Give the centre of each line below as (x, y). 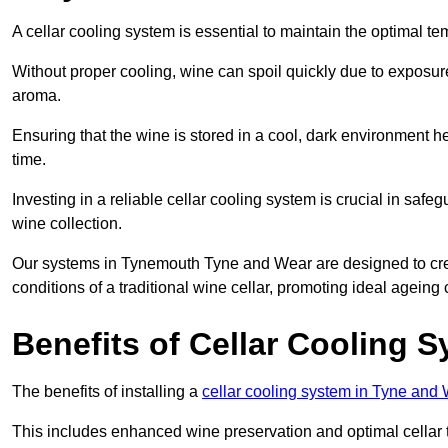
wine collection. (67, 223)
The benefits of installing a (107, 391)
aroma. (36, 95)
